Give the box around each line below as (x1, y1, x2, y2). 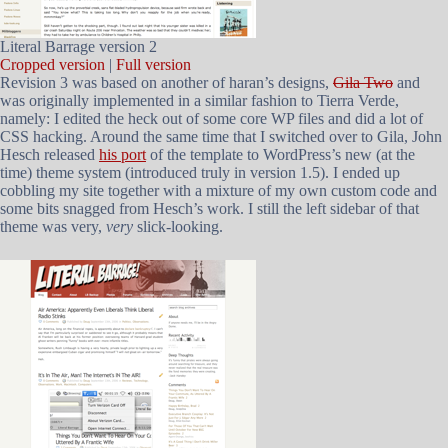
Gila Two (333, 74, 393, 91)
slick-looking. (133, 218, 223, 235)
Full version (116, 56, 191, 73)
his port (99, 146, 146, 163)
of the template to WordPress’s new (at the (146, 146, 415, 163)
